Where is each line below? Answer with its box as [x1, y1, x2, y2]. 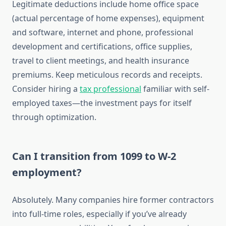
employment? [12, 165, 82, 180]
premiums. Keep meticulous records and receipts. [12, 69, 202, 81]
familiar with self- [141, 83, 209, 95]
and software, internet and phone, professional [12, 27, 193, 38]
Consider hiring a [12, 83, 80, 95]
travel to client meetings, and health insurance [12, 55, 189, 67]
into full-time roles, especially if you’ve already [12, 208, 187, 220]
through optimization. [12, 111, 96, 123]
